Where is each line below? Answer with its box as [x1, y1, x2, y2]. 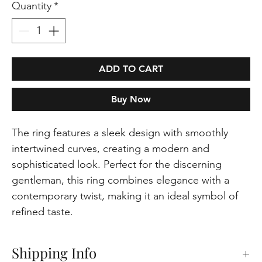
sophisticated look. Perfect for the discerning [12, 158, 222, 171]
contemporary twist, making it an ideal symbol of [12, 189, 239, 203]
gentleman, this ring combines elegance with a [12, 174, 230, 187]
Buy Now [111, 94, 151, 105]
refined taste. [12, 205, 74, 219]
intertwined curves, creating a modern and [12, 142, 210, 156]
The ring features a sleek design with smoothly [12, 126, 229, 140]
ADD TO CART [99, 63, 163, 75]
